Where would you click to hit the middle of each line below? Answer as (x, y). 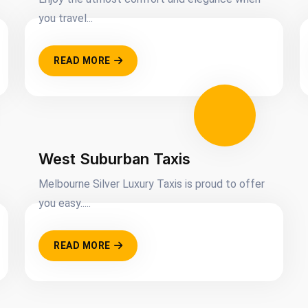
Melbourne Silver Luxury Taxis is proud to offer (152, 184)
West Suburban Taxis (114, 159)
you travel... (66, 18)
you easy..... (65, 203)
